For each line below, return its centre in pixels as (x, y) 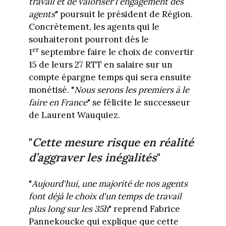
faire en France (58, 103)
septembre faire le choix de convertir (116, 52)
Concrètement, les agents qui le (94, 27)
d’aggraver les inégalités (93, 157)
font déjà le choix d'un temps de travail (105, 196)
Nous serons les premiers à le (131, 90)
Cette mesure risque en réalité (113, 142)
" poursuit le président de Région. (124, 14)
